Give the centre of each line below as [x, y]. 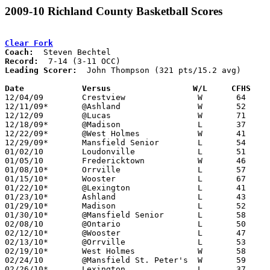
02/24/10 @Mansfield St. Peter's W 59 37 [24, 260]
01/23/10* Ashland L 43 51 [27, 196]
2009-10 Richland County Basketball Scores [114, 11]
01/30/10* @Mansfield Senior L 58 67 [27, 215]
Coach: [19, 52]
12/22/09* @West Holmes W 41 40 [27, 133]
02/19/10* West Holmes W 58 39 [27, 251]
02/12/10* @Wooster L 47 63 [27, 233]
